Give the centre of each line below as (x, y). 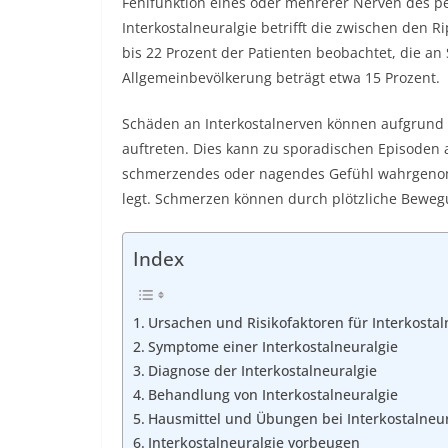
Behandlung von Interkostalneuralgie (272, 395)
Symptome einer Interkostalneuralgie (272, 347)
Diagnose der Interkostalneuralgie (262, 371)
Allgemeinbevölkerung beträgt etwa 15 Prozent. (281, 77)
